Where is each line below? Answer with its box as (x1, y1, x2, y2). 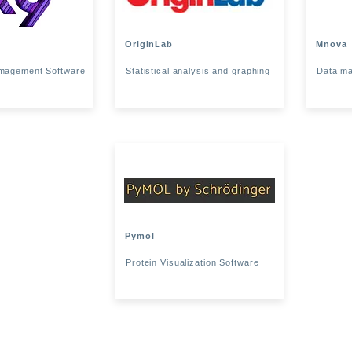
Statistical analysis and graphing (126, 66, 271, 75)
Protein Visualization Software (126, 258, 259, 267)
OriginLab (125, 39, 173, 49)
